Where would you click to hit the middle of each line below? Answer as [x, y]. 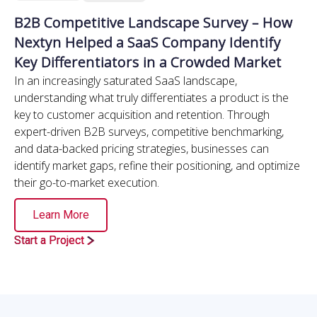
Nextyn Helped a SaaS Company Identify [148, 42]
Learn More [61, 215]
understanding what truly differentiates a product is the [151, 98]
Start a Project [49, 240]
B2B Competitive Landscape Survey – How [154, 22]
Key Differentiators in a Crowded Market [148, 62]
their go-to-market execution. [87, 183]
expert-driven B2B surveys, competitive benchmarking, [149, 132]
